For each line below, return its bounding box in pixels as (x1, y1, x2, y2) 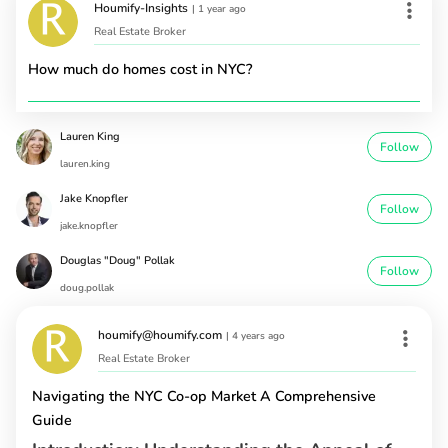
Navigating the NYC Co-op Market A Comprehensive (32, 386, 376, 407)
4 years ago (232, 328, 285, 343)
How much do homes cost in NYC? (28, 58, 252, 79)
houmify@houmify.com (98, 326, 222, 343)
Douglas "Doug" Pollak (60, 252, 175, 268)
